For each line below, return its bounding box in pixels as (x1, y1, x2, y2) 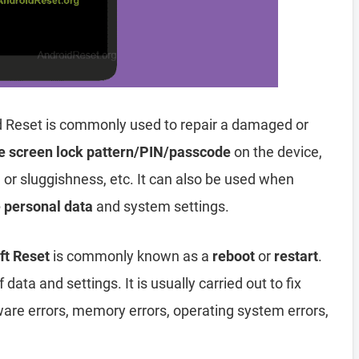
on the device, (231, 143, 322, 160)
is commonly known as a (50, 248, 212, 264)
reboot (212, 248, 255, 264)
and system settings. (93, 198, 229, 215)
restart (274, 248, 318, 264)
